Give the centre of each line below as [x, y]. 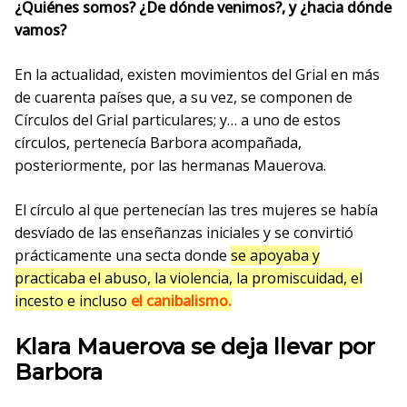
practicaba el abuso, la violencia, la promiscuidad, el [189, 278]
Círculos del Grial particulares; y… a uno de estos [178, 119]
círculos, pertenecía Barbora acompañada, [158, 142]
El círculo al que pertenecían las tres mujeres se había [196, 209]
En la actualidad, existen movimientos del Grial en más [197, 74]
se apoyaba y [275, 255]
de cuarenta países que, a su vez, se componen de [184, 97]
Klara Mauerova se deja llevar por [195, 346]
